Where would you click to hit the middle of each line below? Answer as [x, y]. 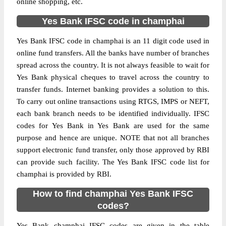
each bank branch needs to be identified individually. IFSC [113, 114]
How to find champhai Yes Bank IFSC [113, 194]
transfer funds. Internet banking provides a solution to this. [113, 89]
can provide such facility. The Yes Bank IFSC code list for [113, 162]
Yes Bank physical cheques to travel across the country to [113, 77]
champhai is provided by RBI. [64, 174]
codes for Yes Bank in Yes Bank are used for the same [113, 126]
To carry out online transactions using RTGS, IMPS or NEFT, [113, 101]
